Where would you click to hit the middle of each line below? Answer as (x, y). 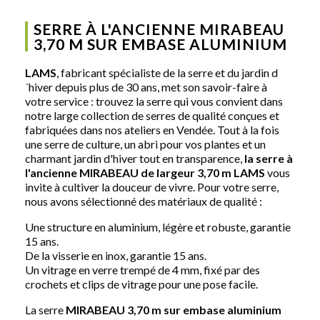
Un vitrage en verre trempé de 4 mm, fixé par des (142, 269)
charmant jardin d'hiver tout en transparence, (135, 158)
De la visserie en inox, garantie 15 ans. (116, 255)
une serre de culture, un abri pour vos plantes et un (145, 144)
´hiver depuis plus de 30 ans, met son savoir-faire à (146, 86)
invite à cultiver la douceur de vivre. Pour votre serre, (152, 186)
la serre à (269, 158)
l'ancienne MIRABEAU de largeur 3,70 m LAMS (146, 172)
